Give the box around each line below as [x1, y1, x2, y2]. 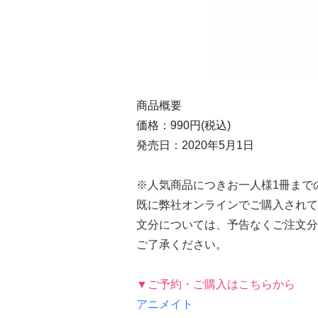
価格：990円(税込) [136, 119, 231, 131]
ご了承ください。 [136, 238, 227, 251]
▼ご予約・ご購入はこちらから [136, 278, 295, 290]
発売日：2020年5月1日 [136, 138, 254, 151]
